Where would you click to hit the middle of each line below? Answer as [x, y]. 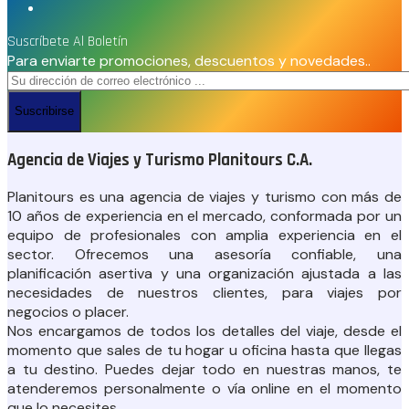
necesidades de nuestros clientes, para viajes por [204, 293]
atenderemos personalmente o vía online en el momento [204, 389]
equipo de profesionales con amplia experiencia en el [204, 236]
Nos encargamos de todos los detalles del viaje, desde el [204, 331]
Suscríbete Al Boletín [68, 41]
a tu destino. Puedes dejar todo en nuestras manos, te [204, 370]
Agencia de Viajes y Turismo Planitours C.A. [160, 160]
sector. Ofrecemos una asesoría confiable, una [204, 255]
